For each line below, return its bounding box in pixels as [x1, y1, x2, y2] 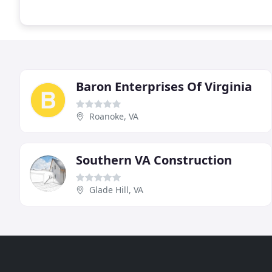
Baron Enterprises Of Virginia [76, 78, 252, 95]
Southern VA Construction [76, 152, 232, 168]
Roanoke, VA [89, 110, 138, 122]
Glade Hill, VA [89, 184, 143, 195]
